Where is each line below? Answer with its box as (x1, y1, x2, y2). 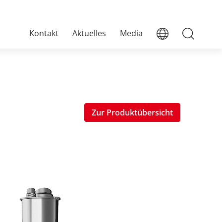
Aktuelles (72, 27, 106, 39)
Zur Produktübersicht (91, 107, 173, 118)
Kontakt (29, 27, 58, 39)
